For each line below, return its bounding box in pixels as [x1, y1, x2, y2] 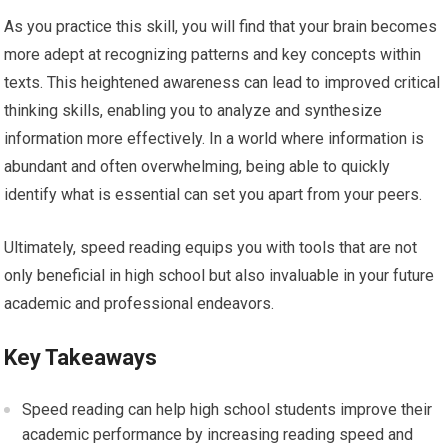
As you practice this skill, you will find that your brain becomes [4, 17, 438, 37]
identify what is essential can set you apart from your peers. [4, 185, 423, 205]
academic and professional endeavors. [4, 294, 275, 314]
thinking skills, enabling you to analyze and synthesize [4, 101, 383, 121]
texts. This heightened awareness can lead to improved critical [4, 73, 441, 93]
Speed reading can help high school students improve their [22, 400, 433, 420]
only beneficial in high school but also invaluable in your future [4, 266, 435, 286]
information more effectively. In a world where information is [4, 129, 425, 149]
